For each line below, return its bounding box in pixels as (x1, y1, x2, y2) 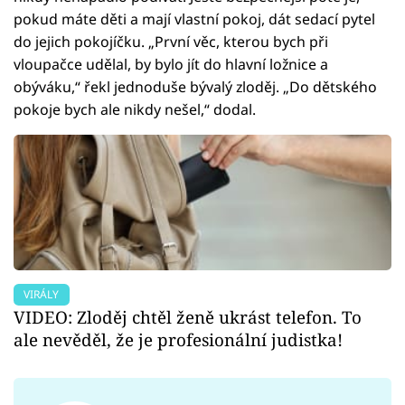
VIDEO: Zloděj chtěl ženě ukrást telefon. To (14, 305, 362, 328)
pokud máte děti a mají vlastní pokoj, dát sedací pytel (14, 8, 375, 29)
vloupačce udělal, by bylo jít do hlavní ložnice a (14, 53, 328, 74)
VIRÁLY (24, 286, 60, 302)
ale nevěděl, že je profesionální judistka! (14, 327, 343, 351)
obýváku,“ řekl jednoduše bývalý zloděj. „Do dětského (14, 76, 377, 97)
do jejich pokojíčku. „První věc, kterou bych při (14, 31, 328, 52)
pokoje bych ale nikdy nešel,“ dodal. (14, 99, 256, 119)
